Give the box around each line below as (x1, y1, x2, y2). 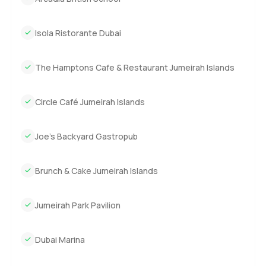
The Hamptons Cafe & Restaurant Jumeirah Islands (34, 61, 235, 73)
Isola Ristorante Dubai (34, 27, 121, 39)
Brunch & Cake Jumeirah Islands (34, 164, 158, 176)
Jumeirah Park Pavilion (34, 199, 121, 211)
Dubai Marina (34, 233, 85, 245)
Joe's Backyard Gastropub (34, 130, 138, 142)
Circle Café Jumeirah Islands (34, 96, 145, 107)
